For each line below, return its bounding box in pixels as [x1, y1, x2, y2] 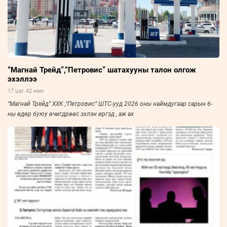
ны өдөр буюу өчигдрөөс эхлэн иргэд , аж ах [8, 110, 134, 118]
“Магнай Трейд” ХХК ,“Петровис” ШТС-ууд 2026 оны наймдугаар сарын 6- [8, 100, 212, 108]
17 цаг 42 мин [8, 88, 44, 95]
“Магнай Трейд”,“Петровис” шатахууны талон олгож [8, 65, 196, 75]
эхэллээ [8, 74, 37, 84]
